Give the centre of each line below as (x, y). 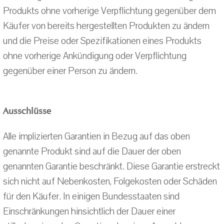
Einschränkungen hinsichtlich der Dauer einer (89, 211)
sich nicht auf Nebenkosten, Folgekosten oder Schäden (110, 181)
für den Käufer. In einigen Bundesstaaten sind (91, 196)
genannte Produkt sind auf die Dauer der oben (92, 151)
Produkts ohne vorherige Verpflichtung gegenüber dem (109, 11)
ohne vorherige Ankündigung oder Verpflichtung (95, 56)
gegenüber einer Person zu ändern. (70, 71)
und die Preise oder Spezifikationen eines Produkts (102, 41)
